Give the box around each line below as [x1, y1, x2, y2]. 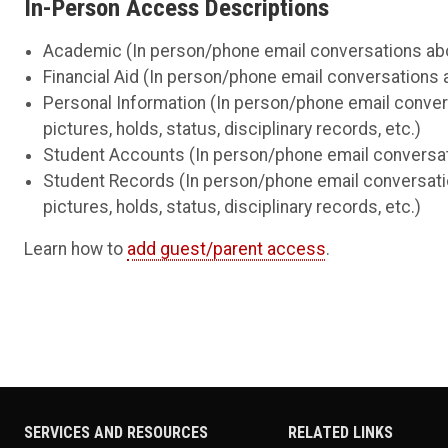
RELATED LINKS [288, 422, 393, 442]
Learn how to [24, 238, 127, 259]
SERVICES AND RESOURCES [24, 422, 208, 442]
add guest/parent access [127, 238, 326, 259]
